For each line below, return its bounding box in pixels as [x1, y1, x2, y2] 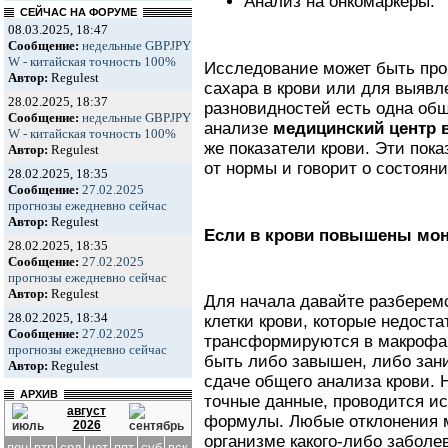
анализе [204, 119, 273, 139]
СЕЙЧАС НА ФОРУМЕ [14, 6, 143, 18]
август [67, 404, 106, 418]
